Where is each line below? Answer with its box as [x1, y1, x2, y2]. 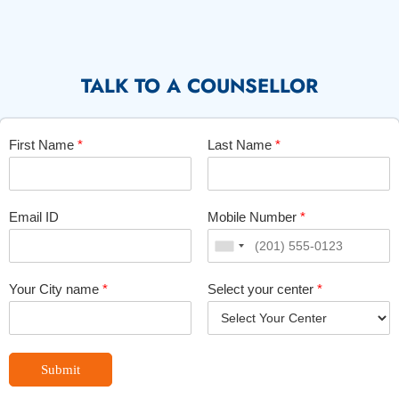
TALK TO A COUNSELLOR [81, 71, 318, 100]
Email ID [9, 209, 59, 224]
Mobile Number [207, 209, 300, 224]
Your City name [9, 281, 102, 297]
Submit [41, 362, 80, 377]
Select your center [207, 281, 317, 297]
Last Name [207, 137, 275, 152]
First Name [9, 137, 77, 152]
